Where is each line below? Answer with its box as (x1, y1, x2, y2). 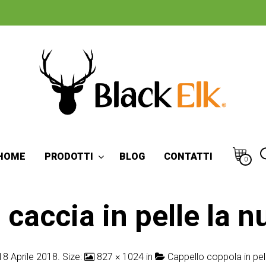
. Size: (58, 251, 84, 262)
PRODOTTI (45, 151, 93, 162)
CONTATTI (164, 151, 213, 162)
